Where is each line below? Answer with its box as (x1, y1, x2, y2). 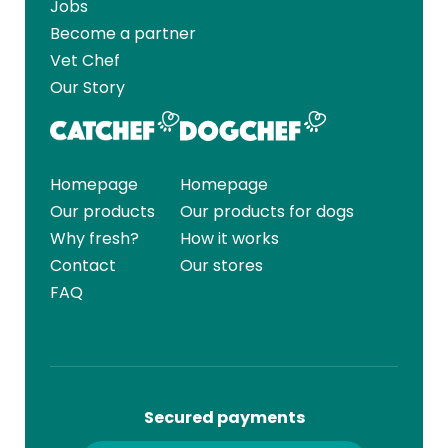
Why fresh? (50, 227, 139, 251)
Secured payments (143, 406, 305, 430)
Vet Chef (50, 49, 120, 73)
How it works (180, 227, 280, 251)
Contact (50, 254, 116, 278)
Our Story (50, 76, 125, 100)
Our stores (180, 254, 264, 278)
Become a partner (50, 22, 196, 46)
